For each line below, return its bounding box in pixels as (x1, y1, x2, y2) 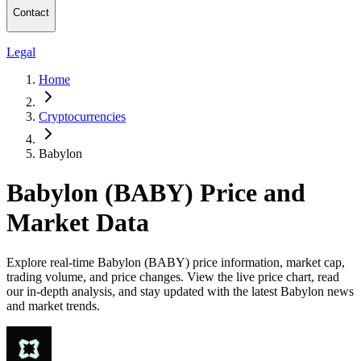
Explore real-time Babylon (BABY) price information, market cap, (6, 255, 345, 269)
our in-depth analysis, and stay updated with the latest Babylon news (6, 284, 354, 298)
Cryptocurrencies (39, 109, 126, 123)
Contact (13, 6, 49, 19)
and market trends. (6, 298, 100, 313)
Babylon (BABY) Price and (6, 178, 305, 208)
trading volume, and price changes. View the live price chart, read (6, 269, 339, 284)
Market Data (6, 208, 149, 238)
